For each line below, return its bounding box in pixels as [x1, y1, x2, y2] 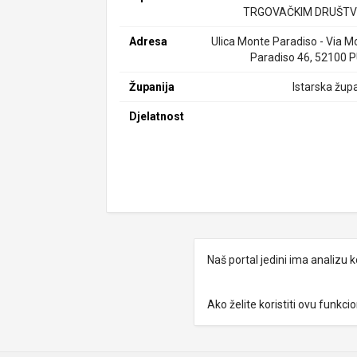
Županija [129, 80, 175, 93]
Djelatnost [129, 110, 185, 123]
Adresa [129, 35, 168, 48]
